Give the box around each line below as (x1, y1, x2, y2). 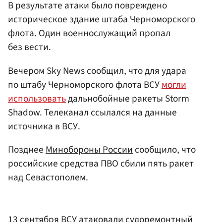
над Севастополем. (8, 170, 88, 184)
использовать (8, 91, 66, 106)
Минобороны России (46, 142, 133, 157)
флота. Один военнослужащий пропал (8, 26, 170, 41)
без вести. (8, 40, 51, 55)
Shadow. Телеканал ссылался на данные (8, 105, 177, 119)
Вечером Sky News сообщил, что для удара (8, 63, 186, 78)
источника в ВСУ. (8, 119, 80, 133)
